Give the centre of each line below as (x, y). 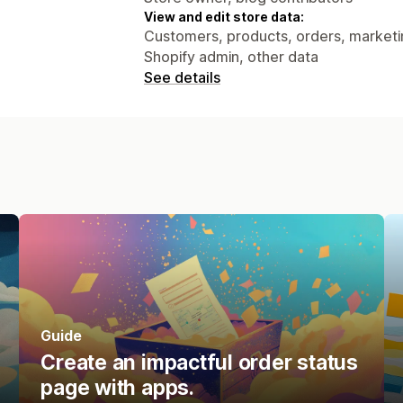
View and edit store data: (224, 16)
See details (182, 77)
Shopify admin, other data (231, 56)
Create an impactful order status (199, 362)
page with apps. (117, 387)
